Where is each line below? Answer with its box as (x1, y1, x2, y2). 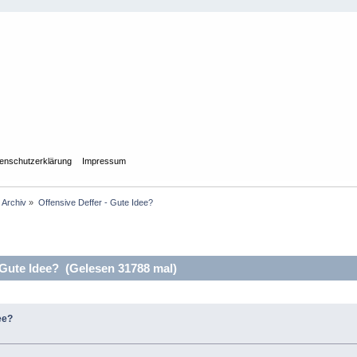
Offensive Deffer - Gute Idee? (37, 197, 153, 207)
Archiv (2, 197, 27, 207)
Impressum (81, 155, 126, 166)
